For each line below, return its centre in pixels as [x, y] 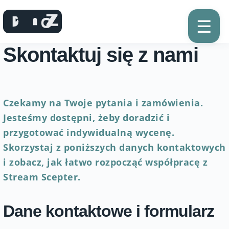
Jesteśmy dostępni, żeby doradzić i [86, 117]
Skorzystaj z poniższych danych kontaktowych [114, 147]
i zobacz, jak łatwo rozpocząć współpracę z [105, 162]
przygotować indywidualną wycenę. [89, 132]
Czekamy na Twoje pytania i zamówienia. [103, 102]
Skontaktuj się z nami [101, 55]
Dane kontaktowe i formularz [109, 211]
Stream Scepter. [42, 177]
